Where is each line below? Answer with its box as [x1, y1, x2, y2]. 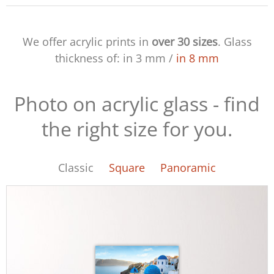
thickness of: [55, 50, 120, 65]
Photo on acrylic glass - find [14, 90, 260, 117]
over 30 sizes [151, 34, 218, 49]
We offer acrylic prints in [22, 34, 152, 49]
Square [109, 160, 145, 175]
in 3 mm [120, 50, 166, 65]
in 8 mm [176, 50, 219, 65]
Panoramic [160, 160, 216, 175]
